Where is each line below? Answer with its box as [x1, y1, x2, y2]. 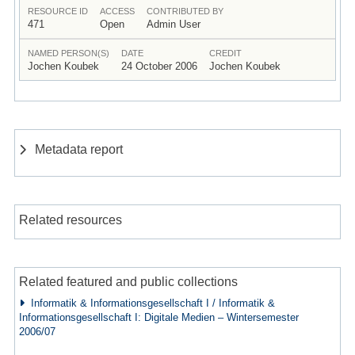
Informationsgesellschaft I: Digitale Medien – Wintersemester [18, 311, 299, 324]
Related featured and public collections [18, 274, 238, 289]
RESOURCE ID [27, 6, 88, 16]
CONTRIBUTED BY [146, 6, 223, 16]
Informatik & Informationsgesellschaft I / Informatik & [24, 297, 275, 310]
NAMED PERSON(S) [27, 48, 109, 58]
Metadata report [35, 141, 124, 156]
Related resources [18, 212, 122, 227]
